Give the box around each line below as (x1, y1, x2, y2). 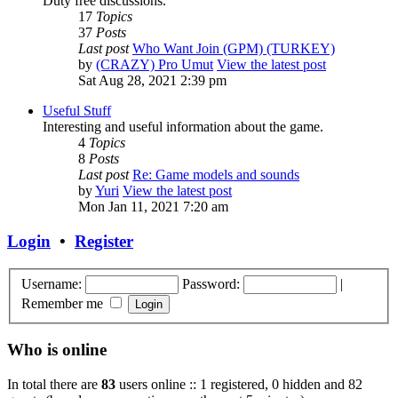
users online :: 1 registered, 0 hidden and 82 (115, 376, 362, 392)
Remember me (21, 295, 107, 311)
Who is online (7, 340, 107, 360)
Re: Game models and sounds (132, 167, 299, 183)
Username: (21, 275, 82, 291)
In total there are (7, 376, 101, 392)
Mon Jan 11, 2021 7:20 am (78, 199, 228, 215)
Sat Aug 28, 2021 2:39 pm (78, 73, 227, 89)
